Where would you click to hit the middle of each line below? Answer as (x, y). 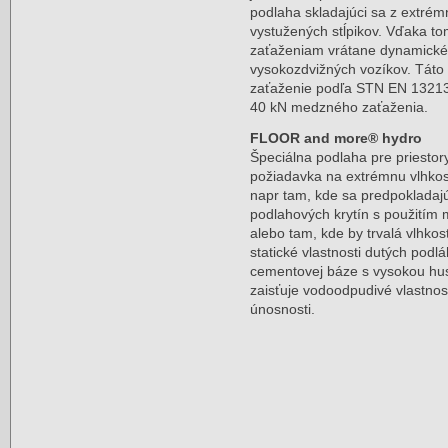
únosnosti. (283, 309)
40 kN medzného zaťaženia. (339, 107)
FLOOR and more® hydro (336, 138)
